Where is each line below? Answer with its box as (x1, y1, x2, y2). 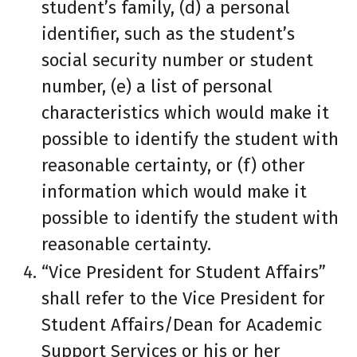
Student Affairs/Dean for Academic (41, 314, 322, 335)
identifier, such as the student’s (41, 23, 295, 45)
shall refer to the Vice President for (41, 288, 325, 309)
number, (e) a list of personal (41, 76, 273, 97)
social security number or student (41, 49, 313, 71)
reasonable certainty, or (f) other (41, 155, 305, 176)
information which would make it (41, 181, 307, 202)
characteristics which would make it (41, 102, 329, 124)
